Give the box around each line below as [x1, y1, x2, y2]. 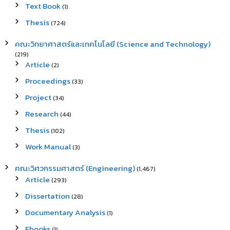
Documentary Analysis [25, 206, 105, 218]
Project [25, 91, 51, 103]
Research [25, 108, 59, 120]
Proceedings [25, 75, 70, 87]
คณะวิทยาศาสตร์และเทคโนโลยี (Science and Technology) [14, 38, 210, 50]
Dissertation [25, 190, 70, 202]
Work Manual [25, 141, 71, 152]
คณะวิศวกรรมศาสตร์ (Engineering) [14, 162, 135, 174]
